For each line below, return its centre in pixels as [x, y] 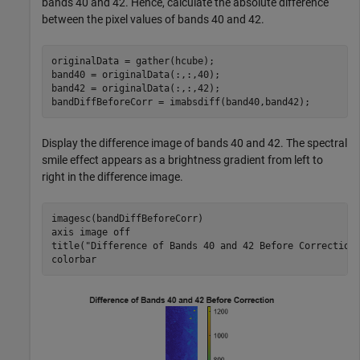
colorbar [74, 259]
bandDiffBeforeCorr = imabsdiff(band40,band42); [180, 102]
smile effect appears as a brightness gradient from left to [182, 160]
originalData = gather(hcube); [133, 61]
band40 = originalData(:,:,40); [135, 74]
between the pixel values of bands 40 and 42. [153, 20]
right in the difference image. [112, 177]
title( [68, 245]
